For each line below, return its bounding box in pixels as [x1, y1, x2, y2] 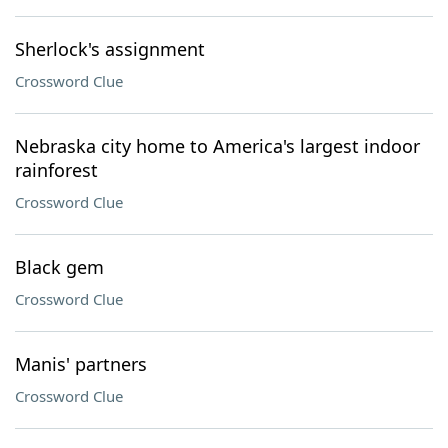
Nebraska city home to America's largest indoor [15, 134, 420, 158]
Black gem [15, 255, 104, 279]
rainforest [15, 158, 98, 182]
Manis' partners [15, 352, 147, 376]
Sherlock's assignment [15, 37, 205, 61]
